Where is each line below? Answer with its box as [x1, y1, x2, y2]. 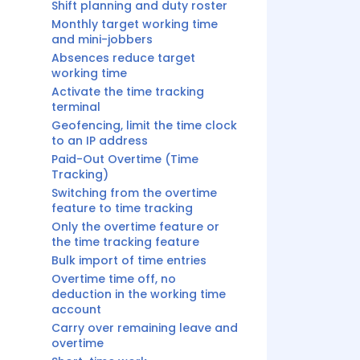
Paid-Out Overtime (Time [51, 151, 198, 167]
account [51, 301, 101, 317]
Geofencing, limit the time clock [51, 117, 237, 133]
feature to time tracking [51, 200, 193, 216]
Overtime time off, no [51, 271, 176, 287]
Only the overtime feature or [51, 219, 219, 235]
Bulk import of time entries [51, 252, 207, 268]
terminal [51, 99, 100, 115]
